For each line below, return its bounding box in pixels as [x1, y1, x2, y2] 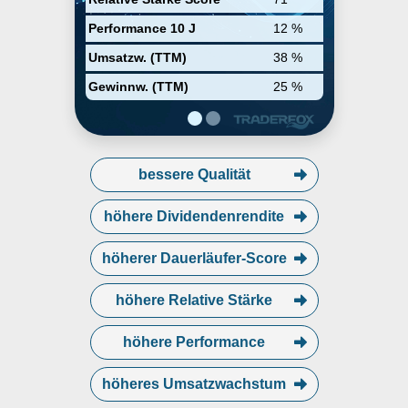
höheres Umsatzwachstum [102, 376, 286, 392]
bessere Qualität [138, 167, 250, 182]
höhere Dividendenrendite [104, 209, 284, 224]
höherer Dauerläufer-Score [101, 250, 287, 266]
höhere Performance [123, 334, 265, 350]
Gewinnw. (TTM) [87, 79, 189, 95]
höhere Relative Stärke [116, 292, 272, 308]
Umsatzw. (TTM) [87, 50, 187, 66]
